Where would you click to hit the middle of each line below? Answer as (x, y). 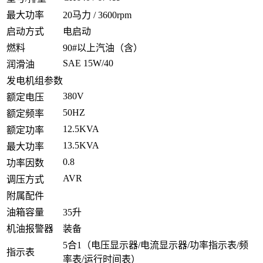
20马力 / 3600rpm (97, 15)
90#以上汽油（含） (103, 48)
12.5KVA (81, 129)
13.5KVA (81, 145)
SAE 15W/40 (88, 63)
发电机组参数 (35, 80)
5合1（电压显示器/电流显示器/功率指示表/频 (156, 245)
